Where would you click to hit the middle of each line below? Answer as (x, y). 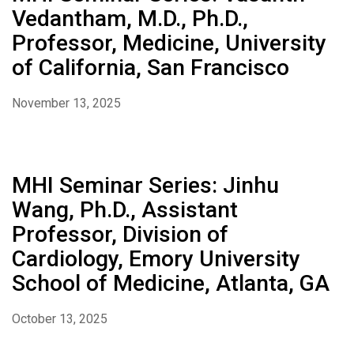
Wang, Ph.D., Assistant (125, 210)
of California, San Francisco (151, 68)
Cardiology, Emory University (156, 259)
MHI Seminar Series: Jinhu (145, 186)
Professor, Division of (120, 235)
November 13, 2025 (66, 104)
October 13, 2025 (60, 319)
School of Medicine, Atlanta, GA (171, 284)
